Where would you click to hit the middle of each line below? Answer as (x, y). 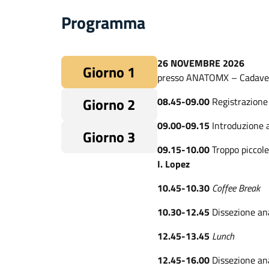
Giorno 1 (109, 72)
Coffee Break (236, 188)
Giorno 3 (109, 137)
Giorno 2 (109, 104)
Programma (103, 23)
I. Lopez (173, 164)
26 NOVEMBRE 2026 (201, 63)
